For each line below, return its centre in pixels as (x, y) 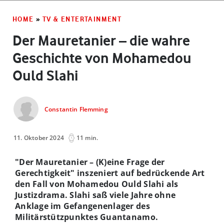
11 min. (87, 137)
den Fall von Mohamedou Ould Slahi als (97, 184)
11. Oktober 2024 (39, 137)
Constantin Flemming (76, 109)
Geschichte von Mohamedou (102, 58)
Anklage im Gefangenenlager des (82, 206)
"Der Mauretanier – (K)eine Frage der (90, 162)
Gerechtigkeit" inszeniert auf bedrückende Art (110, 173)
